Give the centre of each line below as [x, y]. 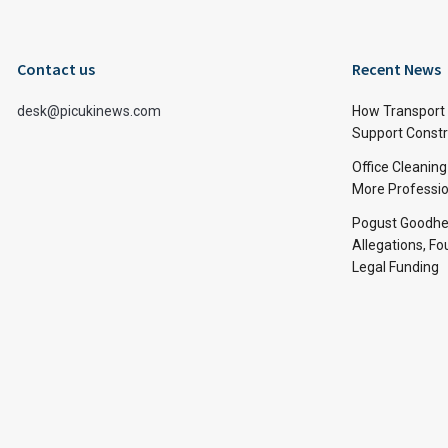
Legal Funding [395, 267]
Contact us [56, 69]
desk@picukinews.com [89, 111]
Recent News [396, 69]
